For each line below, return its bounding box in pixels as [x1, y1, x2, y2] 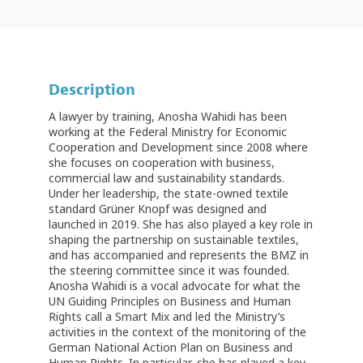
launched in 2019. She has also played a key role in [49, 216, 313, 233]
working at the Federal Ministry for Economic [49, 124, 287, 140]
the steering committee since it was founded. [49, 263, 289, 279]
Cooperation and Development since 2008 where [49, 139, 308, 156]
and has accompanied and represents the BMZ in [49, 247, 309, 263]
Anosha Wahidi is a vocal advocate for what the [49, 278, 301, 294]
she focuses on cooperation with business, [49, 155, 275, 171]
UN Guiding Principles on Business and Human [49, 293, 291, 310]
